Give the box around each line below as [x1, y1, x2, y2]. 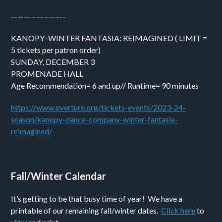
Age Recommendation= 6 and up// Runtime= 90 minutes [11, 81, 199, 90]
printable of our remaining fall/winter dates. [11, 206, 162, 215]
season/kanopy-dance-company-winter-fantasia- [11, 114, 178, 124]
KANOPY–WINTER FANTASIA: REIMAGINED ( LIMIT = [11, 33, 208, 43]
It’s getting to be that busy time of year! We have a [11, 194, 183, 203]
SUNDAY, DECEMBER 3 [11, 57, 95, 66]
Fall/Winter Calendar [11, 170, 107, 182]
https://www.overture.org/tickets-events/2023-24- [11, 103, 186, 112]
